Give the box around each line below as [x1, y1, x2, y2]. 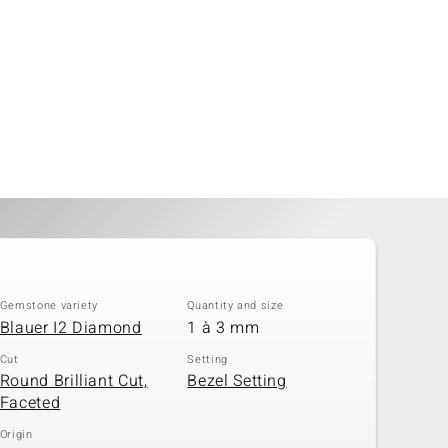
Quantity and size [187, 297, 284, 314]
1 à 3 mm [187, 315, 260, 340]
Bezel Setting [187, 369, 287, 393]
